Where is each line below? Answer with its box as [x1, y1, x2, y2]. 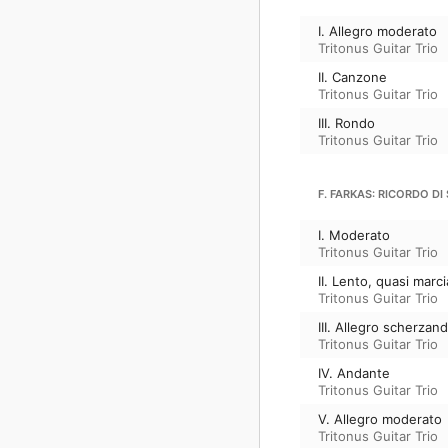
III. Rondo [318, 114, 375, 131]
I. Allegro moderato [318, 22, 437, 39]
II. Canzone [318, 68, 387, 85]
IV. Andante [318, 364, 390, 381]
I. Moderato [318, 226, 390, 243]
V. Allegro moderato [318, 410, 442, 427]
